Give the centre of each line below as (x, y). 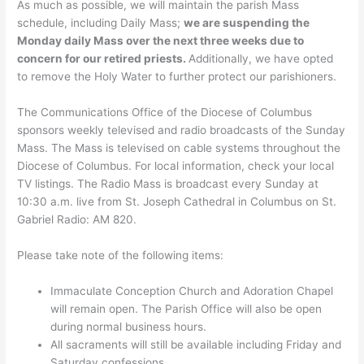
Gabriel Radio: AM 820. (77, 219)
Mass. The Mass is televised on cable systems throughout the (179, 147)
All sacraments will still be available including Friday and (196, 344)
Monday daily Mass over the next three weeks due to (161, 40)
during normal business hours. (129, 326)
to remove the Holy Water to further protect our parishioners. (177, 76)
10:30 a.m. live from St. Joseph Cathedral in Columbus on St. (177, 201)
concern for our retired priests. (103, 58)
